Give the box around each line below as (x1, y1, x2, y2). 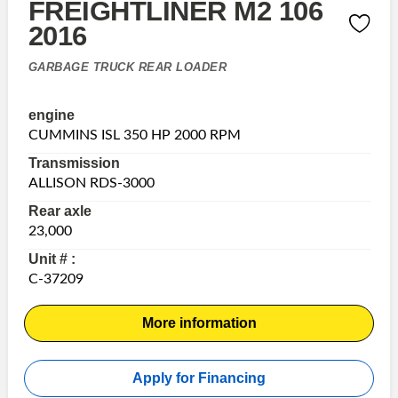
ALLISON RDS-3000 (28, 175, 155, 190)
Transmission (28, 155, 120, 171)
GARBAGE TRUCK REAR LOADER (28, 60, 227, 75)
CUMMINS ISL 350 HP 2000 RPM (28, 127, 241, 142)
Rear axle (28, 203, 92, 219)
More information (141, 314, 257, 330)
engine (28, 107, 75, 123)
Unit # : (28, 251, 76, 267)
